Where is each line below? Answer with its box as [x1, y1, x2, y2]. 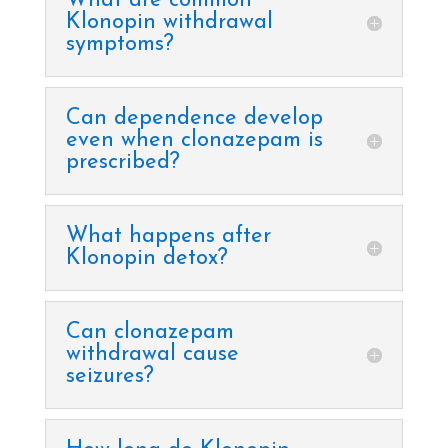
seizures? [65, 365, 154, 389]
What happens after [65, 225, 271, 249]
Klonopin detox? [65, 247, 228, 271]
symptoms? [65, 33, 174, 57]
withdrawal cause [65, 343, 239, 367]
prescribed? [65, 151, 180, 175]
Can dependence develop [65, 107, 323, 131]
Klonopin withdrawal [65, 11, 273, 35]
